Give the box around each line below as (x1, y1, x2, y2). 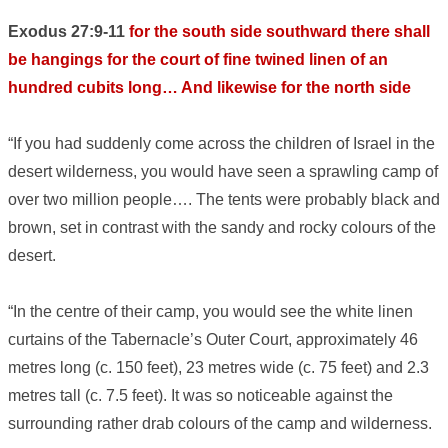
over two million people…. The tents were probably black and (8, 191, 440, 209)
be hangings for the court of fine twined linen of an (8, 51, 388, 69)
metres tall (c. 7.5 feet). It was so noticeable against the (8, 387, 393, 405)
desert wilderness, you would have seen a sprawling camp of (8, 163, 438, 181)
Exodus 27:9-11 (8, 23, 129, 41)
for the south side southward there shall (129, 23, 430, 41)
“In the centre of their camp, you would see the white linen (8, 303, 413, 321)
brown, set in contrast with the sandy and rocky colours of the (8, 219, 436, 237)
